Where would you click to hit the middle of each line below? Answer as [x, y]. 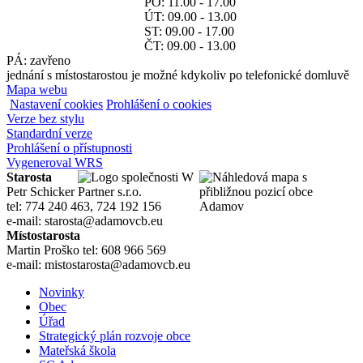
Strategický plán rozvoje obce [115, 336]
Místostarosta [43, 236]
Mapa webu [37, 90]
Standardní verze [49, 134]
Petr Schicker [41, 192]
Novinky [62, 293]
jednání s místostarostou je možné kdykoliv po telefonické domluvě [178, 75]
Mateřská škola [77, 351]
